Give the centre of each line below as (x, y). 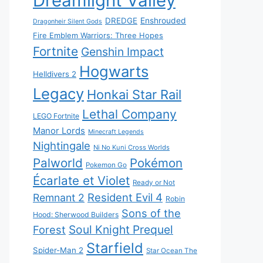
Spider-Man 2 (58, 250)
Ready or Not (154, 183)
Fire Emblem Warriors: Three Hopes (98, 35)
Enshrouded (163, 21)
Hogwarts (114, 71)
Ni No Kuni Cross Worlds (131, 147)
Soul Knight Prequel (121, 230)
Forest (49, 230)
